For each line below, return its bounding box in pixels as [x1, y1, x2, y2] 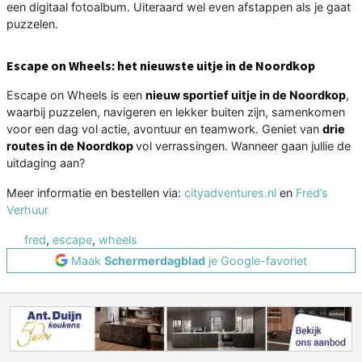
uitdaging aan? [6, 155, 85, 170]
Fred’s [296, 185, 328, 200]
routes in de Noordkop [6, 138, 136, 153]
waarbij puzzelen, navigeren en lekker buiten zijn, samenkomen [6, 104, 345, 119]
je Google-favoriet [205, 253, 307, 267]
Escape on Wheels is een [6, 87, 145, 102]
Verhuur [6, 202, 48, 217]
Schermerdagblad [104, 253, 205, 267]
